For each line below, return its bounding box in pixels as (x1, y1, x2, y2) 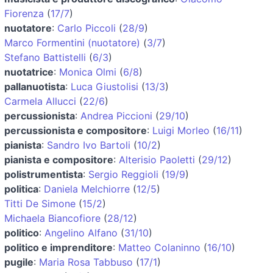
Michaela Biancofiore (4, 211, 101, 224)
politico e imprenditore (4, 241, 113, 253)
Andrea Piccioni (80, 109, 152, 122)
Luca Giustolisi (71, 80, 138, 93)
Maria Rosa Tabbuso (39, 255, 133, 268)
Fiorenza (4, 7, 44, 19)
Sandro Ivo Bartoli (47, 138, 130, 151)
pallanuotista (4, 80, 65, 93)
